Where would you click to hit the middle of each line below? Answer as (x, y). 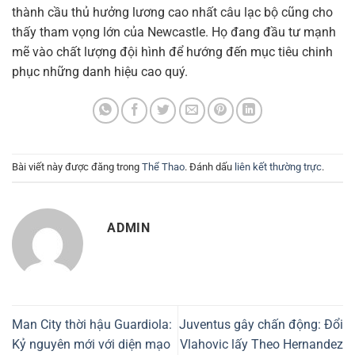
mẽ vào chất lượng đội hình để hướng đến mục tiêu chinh (172, 52)
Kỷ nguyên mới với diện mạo (91, 344)
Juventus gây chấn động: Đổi (261, 324)
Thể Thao (163, 166)
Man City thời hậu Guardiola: (92, 324)
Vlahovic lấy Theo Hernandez (261, 344)
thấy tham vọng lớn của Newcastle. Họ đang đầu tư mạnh (174, 32)
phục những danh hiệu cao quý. (100, 71)
